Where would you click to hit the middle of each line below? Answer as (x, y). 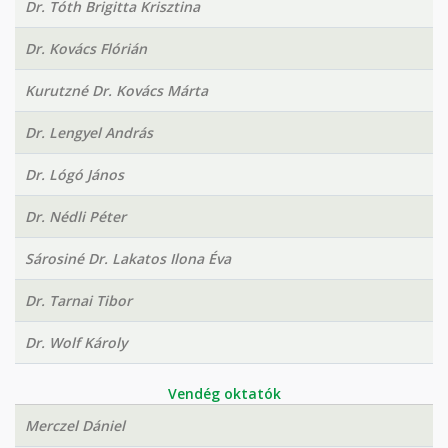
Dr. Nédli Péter (75, 216)
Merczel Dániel (75, 425)
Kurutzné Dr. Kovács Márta (116, 90)
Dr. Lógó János (74, 174)
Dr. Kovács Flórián (86, 48)
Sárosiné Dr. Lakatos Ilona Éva (128, 258)
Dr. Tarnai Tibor (78, 300)
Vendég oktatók (224, 393)
